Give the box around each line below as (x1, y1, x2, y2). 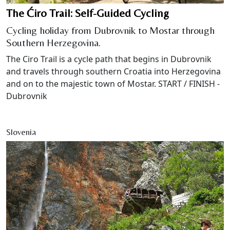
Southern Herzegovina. (6, 36, 101, 48)
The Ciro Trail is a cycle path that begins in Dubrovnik (6, 53, 212, 65)
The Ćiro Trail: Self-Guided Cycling (6, 6, 169, 20)
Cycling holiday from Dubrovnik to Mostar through (6, 24, 215, 36)
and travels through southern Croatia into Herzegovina (6, 65, 221, 77)
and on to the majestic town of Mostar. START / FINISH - (6, 78, 220, 89)
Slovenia (6, 126, 36, 137)
